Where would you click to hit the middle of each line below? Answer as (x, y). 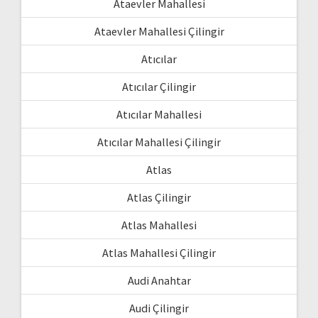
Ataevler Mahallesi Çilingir (159, 31)
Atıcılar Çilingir (159, 86)
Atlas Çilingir (159, 197)
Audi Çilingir (159, 308)
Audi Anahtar (159, 280)
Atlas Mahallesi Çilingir (159, 252)
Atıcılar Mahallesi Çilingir (159, 142)
